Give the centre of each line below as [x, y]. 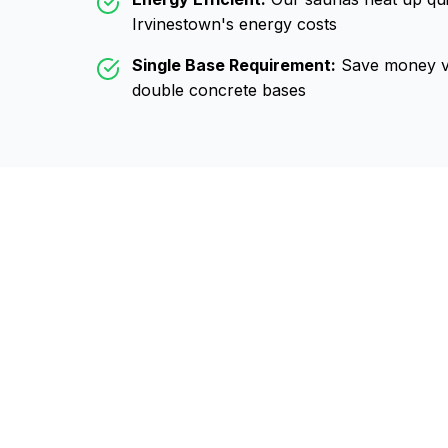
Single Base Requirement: [234, 65]
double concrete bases [219, 90]
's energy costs [279, 24]
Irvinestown [176, 24]
